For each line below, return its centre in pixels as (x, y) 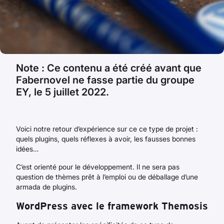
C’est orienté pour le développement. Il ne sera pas (98, 167)
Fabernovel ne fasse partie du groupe (105, 80)
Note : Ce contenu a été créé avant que (109, 68)
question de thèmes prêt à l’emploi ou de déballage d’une (107, 177)
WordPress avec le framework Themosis (112, 206)
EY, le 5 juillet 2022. (62, 92)
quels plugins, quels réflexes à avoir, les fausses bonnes (106, 139)
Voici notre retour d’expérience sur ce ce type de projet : (107, 129)
